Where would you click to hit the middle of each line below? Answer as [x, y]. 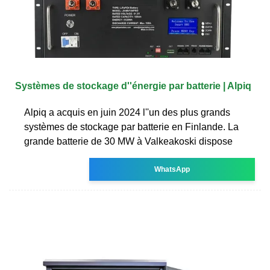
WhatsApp [172, 169]
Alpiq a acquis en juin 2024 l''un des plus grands [127, 112]
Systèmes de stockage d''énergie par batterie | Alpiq [133, 86]
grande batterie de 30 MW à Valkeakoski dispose [128, 141]
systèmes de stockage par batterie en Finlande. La [131, 127]
